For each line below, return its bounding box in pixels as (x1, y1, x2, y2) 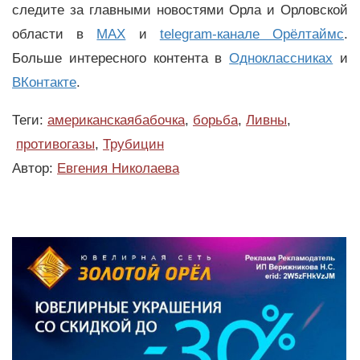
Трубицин (103, 136, 164, 152)
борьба (193, 112, 238, 128)
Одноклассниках (229, 50, 333, 66)
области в (12, 26, 97, 42)
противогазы (16, 136, 95, 152)
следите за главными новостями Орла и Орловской (12, 2, 348, 18)
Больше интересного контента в (12, 50, 230, 66)
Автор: (12, 160, 57, 176)
